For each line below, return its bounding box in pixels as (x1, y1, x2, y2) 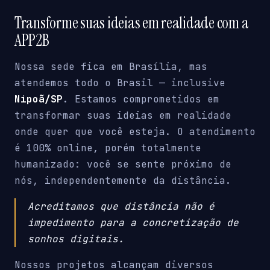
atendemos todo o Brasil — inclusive (14, 77, 225, 90)
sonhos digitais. (28, 233, 124, 246)
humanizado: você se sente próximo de (14, 158, 231, 171)
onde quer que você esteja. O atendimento (14, 125, 256, 139)
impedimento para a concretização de (28, 216, 239, 230)
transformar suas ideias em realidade (14, 109, 231, 122)
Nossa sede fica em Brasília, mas (14, 60, 207, 74)
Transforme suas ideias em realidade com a (14, 12, 249, 33)
